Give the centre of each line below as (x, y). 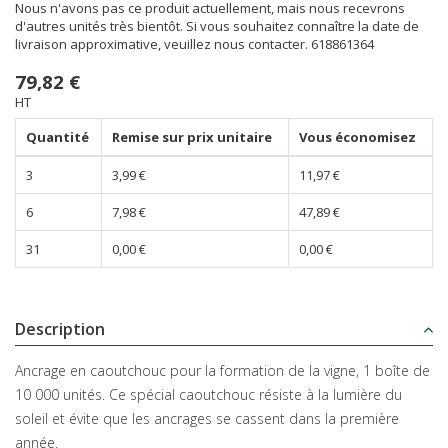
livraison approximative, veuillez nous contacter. (163, 44)
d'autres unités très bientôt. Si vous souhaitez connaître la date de (217, 26)
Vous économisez (357, 136)
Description (60, 328)
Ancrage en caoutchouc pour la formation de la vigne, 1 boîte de (222, 371)
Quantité (57, 136)
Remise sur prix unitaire (191, 136)
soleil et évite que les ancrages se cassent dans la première (207, 419)
